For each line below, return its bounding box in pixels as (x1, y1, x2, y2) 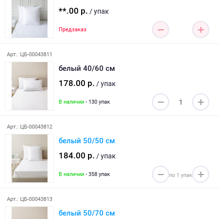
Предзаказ (59, 26, 87, 33)
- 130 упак (84, 98, 110, 105)
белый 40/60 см (59, 64, 115, 73)
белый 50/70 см (59, 209, 115, 218)
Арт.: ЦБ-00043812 (6, 124, 52, 130)
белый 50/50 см (59, 136, 115, 145)
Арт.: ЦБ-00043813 (6, 196, 52, 202)
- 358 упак (84, 171, 110, 177)
